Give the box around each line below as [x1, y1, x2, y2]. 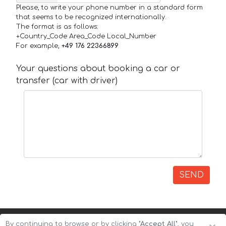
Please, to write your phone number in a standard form [16, 4, 203, 12]
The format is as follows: [16, 23, 98, 31]
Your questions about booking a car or [16, 64, 180, 74]
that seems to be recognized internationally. [16, 14, 166, 21]
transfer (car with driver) [16, 76, 118, 86]
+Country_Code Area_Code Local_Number [16, 33, 156, 40]
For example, [16, 42, 62, 50]
